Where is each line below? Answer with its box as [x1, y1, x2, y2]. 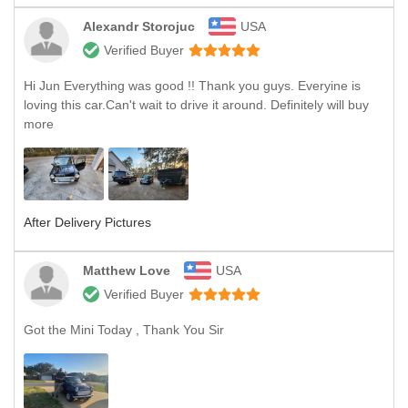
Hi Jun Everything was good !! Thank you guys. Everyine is [24, 77, 361, 93]
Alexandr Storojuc [83, 18, 195, 34]
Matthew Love [83, 262, 170, 278]
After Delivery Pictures [24, 214, 151, 229]
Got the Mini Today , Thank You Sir [24, 321, 224, 337]
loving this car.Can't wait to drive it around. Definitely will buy [24, 97, 369, 112]
